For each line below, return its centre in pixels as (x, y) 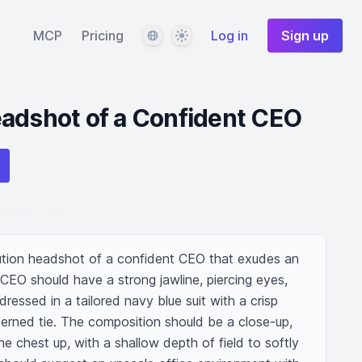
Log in (229, 36)
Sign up (305, 36)
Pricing (103, 36)
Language (171, 35)
